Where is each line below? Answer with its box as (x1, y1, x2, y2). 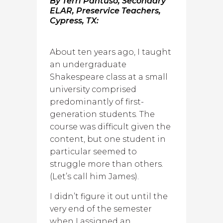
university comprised (50, 85, 136, 94)
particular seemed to (50, 147, 137, 156)
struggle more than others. (50, 159, 163, 169)
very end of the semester (50, 204, 152, 214)
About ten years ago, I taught (50, 47, 171, 57)
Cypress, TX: (50, 16, 99, 25)
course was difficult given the (50, 122, 171, 131)
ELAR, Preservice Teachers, (50, 6, 161, 15)
